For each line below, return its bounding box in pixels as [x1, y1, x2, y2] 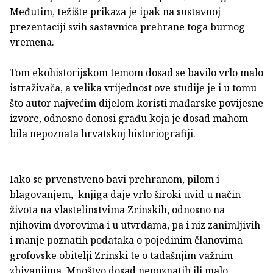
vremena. [10, 35, 54, 49]
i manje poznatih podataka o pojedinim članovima [10, 233, 243, 247]
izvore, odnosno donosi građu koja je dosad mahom [10, 111, 248, 125]
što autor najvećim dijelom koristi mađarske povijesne [10, 96, 263, 110]
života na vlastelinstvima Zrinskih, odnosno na [10, 202, 225, 216]
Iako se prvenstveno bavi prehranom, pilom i [10, 172, 219, 186]
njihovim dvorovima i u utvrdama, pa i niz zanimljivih [10, 218, 260, 232]
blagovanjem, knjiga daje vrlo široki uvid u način [10, 187, 241, 201]
